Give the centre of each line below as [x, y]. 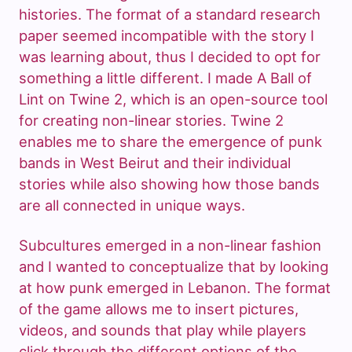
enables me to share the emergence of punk [170, 142]
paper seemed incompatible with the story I [167, 36]
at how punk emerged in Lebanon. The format [175, 288]
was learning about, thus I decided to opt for [170, 57]
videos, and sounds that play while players [163, 330]
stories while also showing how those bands [169, 184]
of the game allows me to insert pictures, [159, 309]
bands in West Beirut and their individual [155, 163]
